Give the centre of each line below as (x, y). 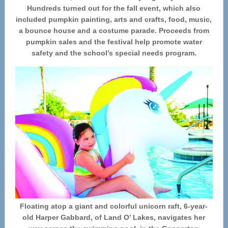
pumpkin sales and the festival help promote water (114, 41)
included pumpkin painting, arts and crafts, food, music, (114, 19)
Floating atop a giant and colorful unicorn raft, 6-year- (114, 206)
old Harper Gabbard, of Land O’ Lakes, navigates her (114, 217)
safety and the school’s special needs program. (114, 53)
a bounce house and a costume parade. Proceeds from (114, 30)
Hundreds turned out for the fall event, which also (114, 8)
